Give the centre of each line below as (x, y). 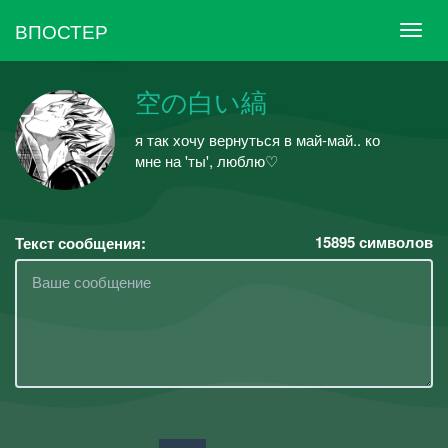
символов (394, 242)
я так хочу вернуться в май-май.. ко (257, 139)
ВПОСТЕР (61, 30)
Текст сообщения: (80, 243)
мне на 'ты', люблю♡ (206, 160)
